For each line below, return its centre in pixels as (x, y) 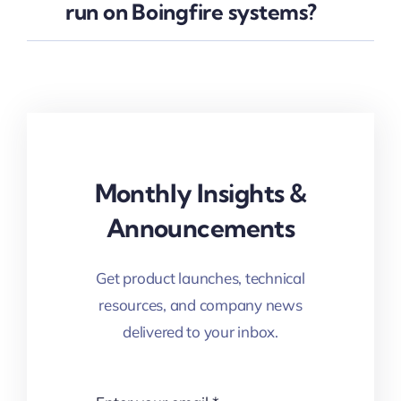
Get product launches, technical (200, 278)
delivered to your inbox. (200, 332)
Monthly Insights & (200, 193)
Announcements (200, 228)
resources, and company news (200, 305)
